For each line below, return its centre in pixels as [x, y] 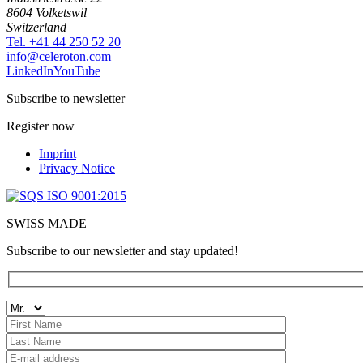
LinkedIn [30, 71]
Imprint [58, 154]
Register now [41, 126]
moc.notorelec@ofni [59, 57]
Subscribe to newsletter [66, 99]
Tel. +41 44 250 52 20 [64, 42]
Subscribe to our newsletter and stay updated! [122, 251]
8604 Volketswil [47, 13]
